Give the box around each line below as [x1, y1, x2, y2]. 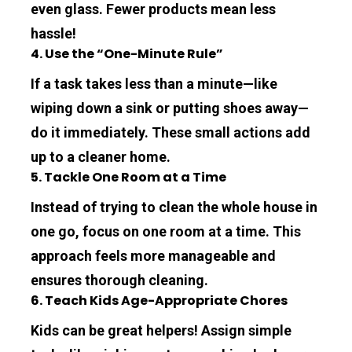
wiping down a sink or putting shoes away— [31, 99, 310, 116]
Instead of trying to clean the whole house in [31, 198, 318, 215]
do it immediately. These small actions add [31, 123, 311, 141]
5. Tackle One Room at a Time [31, 167, 227, 186]
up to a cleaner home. [31, 148, 171, 165]
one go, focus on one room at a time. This [31, 222, 302, 240]
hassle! [31, 24, 77, 42]
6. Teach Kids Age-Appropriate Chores [31, 291, 288, 310]
